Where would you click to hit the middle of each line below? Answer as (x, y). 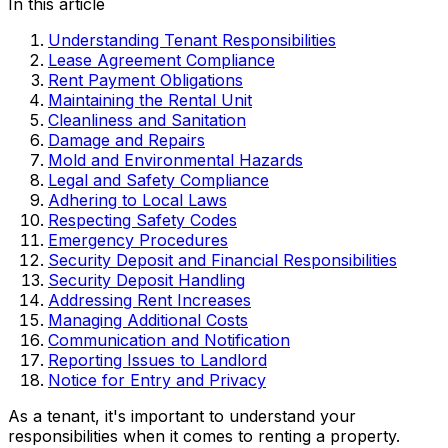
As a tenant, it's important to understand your (182, 415)
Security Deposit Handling (146, 279)
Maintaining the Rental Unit (150, 99)
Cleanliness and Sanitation (147, 119)
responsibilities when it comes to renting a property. (204, 435)
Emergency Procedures (138, 239)
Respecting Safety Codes (142, 219)
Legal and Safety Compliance (158, 179)
